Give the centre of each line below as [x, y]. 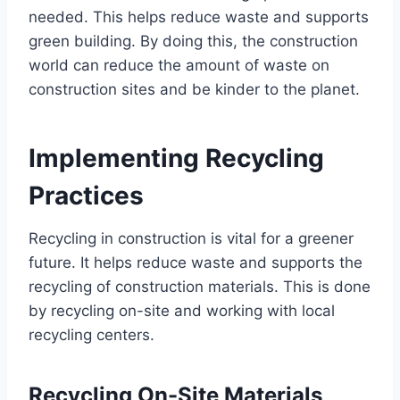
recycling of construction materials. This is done [200, 286]
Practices [86, 195]
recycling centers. [92, 334]
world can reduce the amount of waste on [179, 65]
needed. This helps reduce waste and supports [199, 17]
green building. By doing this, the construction [193, 41]
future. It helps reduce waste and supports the [196, 262]
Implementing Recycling [176, 158]
